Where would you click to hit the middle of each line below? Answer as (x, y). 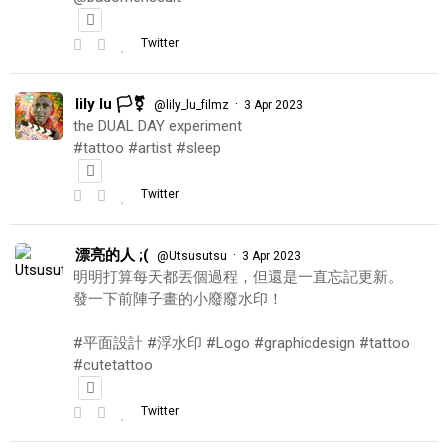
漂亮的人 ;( (112, 254)
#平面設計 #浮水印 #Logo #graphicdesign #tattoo (241, 342)
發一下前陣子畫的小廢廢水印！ (178, 298)
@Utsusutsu (192, 255)
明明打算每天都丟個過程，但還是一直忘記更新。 (238, 276)
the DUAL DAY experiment (157, 125)
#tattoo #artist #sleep (147, 147)
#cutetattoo (113, 364)
